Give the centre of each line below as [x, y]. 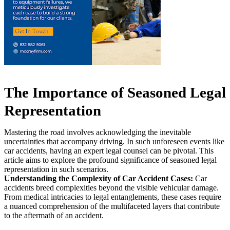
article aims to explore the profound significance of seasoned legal [110, 160]
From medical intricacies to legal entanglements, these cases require [113, 197]
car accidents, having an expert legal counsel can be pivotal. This [109, 151]
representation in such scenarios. [56, 169]
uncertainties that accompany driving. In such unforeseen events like [114, 141]
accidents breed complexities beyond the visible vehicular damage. [111, 188]
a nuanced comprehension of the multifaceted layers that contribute [112, 206]
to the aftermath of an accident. [54, 215]
